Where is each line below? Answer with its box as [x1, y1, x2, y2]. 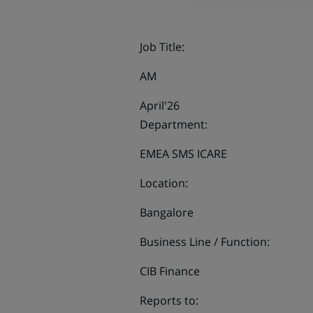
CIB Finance [139, 263, 200, 279]
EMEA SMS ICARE [139, 146, 227, 161]
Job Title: [139, 39, 184, 54]
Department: [139, 117, 208, 132]
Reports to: [139, 293, 198, 308]
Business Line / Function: [139, 234, 270, 249]
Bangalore [139, 205, 194, 220]
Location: [139, 175, 188, 191]
